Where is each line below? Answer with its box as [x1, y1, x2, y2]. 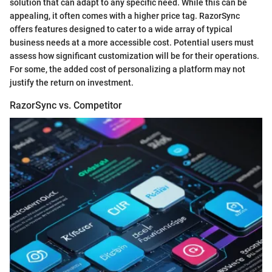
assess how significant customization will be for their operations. [10, 50, 259, 61]
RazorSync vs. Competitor [10, 99, 122, 111]
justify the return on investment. [10, 77, 134, 87]
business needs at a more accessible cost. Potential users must [10, 37, 254, 47]
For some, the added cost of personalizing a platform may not [10, 64, 245, 74]
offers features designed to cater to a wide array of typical [10, 24, 233, 34]
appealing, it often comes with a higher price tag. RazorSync [10, 10, 240, 21]
